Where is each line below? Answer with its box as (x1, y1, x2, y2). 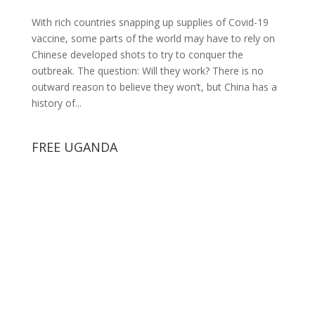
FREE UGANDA (31, 138, 117, 155)
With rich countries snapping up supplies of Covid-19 (31, 15, 269, 29)
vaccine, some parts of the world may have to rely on (31, 31, 275, 45)
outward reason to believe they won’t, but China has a (31, 79, 277, 94)
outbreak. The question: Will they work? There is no (31, 63, 264, 77)
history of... (31, 96, 82, 110)
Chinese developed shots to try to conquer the (31, 47, 243, 61)
